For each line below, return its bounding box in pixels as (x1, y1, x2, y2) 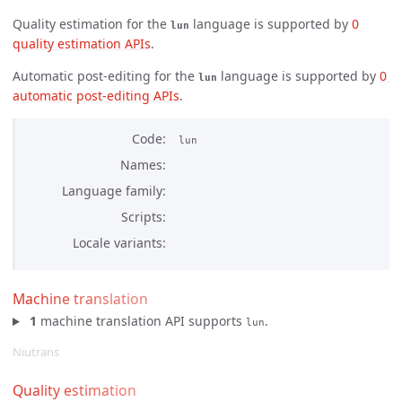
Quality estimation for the (13, 14, 170, 32)
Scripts (121, 207, 162, 225)
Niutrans (13, 344, 59, 361)
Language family (62, 181, 162, 199)
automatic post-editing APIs (13, 86, 179, 104)
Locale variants (73, 233, 162, 251)
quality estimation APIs (13, 34, 151, 52)
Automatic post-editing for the (13, 66, 198, 84)
